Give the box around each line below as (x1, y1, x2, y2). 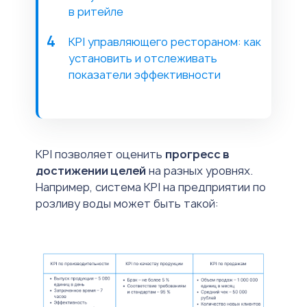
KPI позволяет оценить (36, 146, 165, 162)
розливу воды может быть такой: (36, 195, 219, 211)
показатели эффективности (69, 66, 221, 82)
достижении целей (36, 162, 146, 178)
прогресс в (165, 146, 230, 162)
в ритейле (69, 3, 123, 19)
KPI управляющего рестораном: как (69, 34, 261, 49)
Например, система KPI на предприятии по (36, 179, 266, 195)
